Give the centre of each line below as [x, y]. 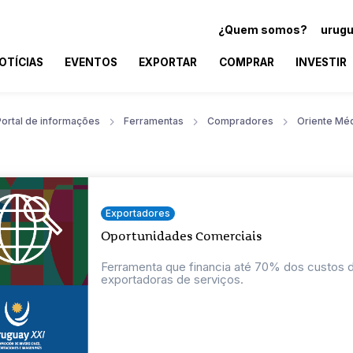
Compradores [240, 121]
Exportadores [138, 213]
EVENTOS [91, 62]
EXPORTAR [168, 62]
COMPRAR [246, 62]
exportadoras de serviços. [173, 279]
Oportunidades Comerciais [182, 236]
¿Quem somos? [263, 29]
